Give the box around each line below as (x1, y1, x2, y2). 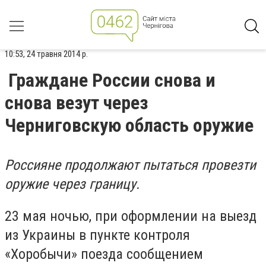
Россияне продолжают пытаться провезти (5, 157, 256, 173)
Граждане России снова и (8, 69, 216, 91)
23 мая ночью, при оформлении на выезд (5, 207, 256, 224)
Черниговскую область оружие (5, 114, 254, 137)
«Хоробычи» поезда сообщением (5, 245, 203, 262)
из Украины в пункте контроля (5, 226, 190, 243)
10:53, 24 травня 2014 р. (5, 49, 88, 59)
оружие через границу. (5, 176, 140, 192)
